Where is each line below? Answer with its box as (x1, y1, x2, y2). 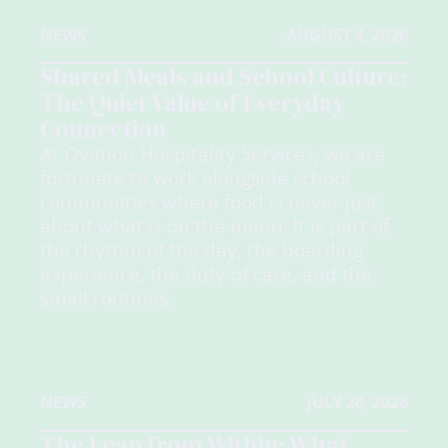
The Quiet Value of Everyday (40, 86, 345, 120)
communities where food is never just (40, 189, 378, 215)
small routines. (40, 285, 173, 311)
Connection (40, 112, 166, 146)
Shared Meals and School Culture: (40, 60, 407, 94)
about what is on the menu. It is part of (40, 213, 389, 239)
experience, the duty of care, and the (40, 261, 372, 287)
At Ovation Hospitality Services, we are (40, 141, 385, 167)
